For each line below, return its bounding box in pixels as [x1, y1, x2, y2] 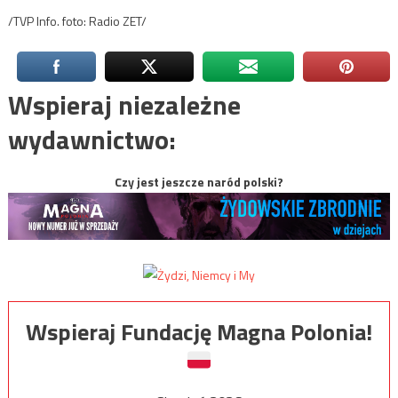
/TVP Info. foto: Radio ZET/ [7, 12, 147, 31]
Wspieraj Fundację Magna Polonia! [26, 314, 372, 349]
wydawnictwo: [7, 119, 176, 161]
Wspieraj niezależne [7, 84, 241, 126]
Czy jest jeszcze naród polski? [115, 172, 283, 192]
